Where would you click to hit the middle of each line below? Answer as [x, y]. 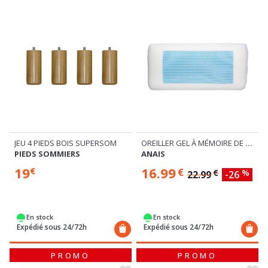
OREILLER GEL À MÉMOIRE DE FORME [249, 143]
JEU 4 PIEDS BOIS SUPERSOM [66, 143]
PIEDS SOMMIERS [47, 154]
